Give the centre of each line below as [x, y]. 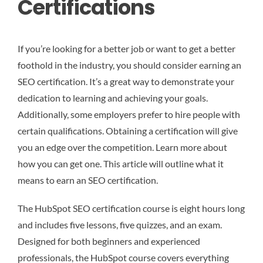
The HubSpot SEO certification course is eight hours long [131, 208]
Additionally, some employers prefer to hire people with [129, 114]
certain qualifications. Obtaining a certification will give [128, 131]
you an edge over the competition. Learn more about [122, 147]
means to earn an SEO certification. [88, 180]
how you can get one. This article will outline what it [121, 164]
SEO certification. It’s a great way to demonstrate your [126, 82]
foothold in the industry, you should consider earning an [129, 65]
